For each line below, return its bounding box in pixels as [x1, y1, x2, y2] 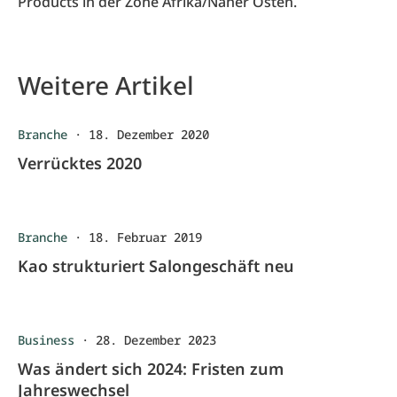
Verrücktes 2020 [18, 152, 142, 174]
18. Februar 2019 [89, 229, 202, 245]
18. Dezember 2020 [89, 126, 209, 143]
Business [18, 331, 74, 348]
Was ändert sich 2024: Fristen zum [18, 358, 284, 379]
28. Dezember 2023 [96, 331, 216, 348]
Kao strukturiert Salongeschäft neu [18, 255, 294, 276]
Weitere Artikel [18, 68, 194, 102]
